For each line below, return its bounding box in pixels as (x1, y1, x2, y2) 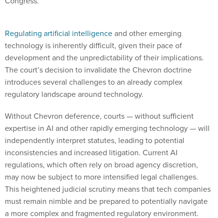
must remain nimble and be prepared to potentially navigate (5, 196, 208, 207)
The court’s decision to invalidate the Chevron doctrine (5, 64, 192, 76)
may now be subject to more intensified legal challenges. (5, 171, 198, 183)
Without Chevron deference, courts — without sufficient (5, 110, 194, 122)
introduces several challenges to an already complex (5, 76, 182, 88)
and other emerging (112, 28, 182, 39)
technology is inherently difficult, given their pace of (5, 40, 182, 52)
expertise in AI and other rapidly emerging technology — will (5, 123, 210, 134)
